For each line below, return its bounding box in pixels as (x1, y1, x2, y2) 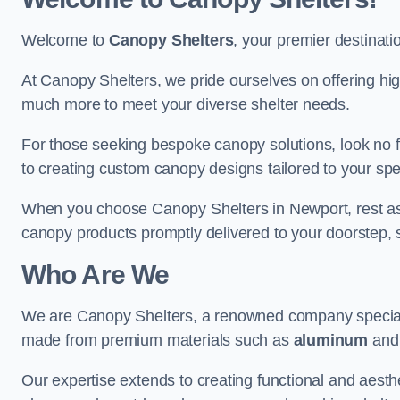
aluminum (293, 331, 369, 349)
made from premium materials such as (21, 331, 294, 349)
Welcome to (21, 31, 110, 49)
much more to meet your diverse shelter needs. (21, 96, 350, 113)
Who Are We (21, 260, 169, 289)
